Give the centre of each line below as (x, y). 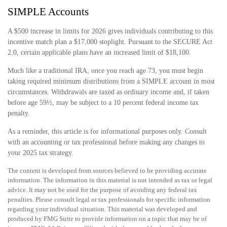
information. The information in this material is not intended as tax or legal (110, 180)
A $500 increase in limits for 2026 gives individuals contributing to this (110, 31)
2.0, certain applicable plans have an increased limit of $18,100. (99, 52)
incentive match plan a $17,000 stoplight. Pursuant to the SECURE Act (110, 42)
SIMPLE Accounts (48, 12)
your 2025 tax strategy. (41, 153)
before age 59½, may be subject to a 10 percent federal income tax (103, 103)
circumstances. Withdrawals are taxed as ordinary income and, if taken (108, 92)
